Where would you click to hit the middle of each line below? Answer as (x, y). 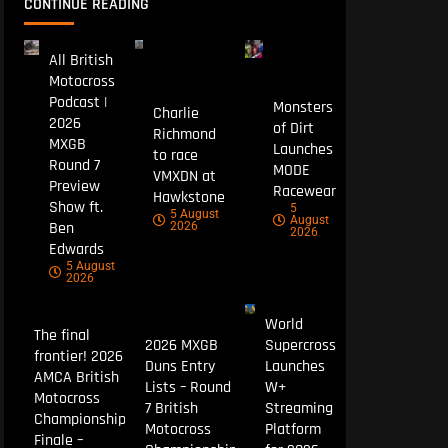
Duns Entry (179, 367)
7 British (171, 409)
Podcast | (77, 103)
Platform (292, 430)
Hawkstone (189, 197)
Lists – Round (187, 388)
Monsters (302, 107)
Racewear (304, 191)
